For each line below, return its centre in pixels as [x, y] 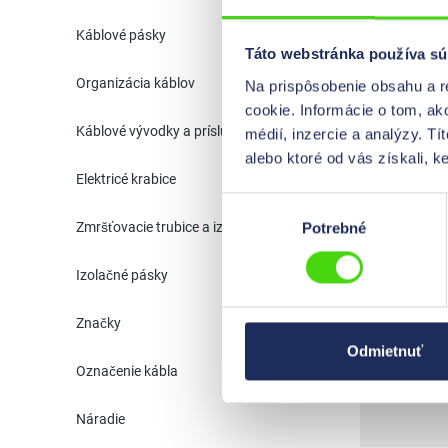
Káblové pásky [121, 35]
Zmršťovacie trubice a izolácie [167, 227]
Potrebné [334, 228]
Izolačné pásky [122, 275]
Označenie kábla [127, 371]
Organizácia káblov [135, 83]
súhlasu [247, 228]
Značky [98, 323]
